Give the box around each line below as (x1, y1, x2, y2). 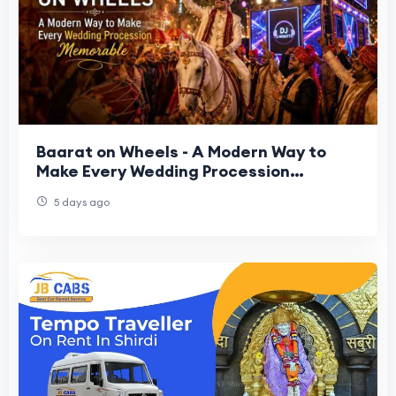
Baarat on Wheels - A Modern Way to (36, 141, 326, 162)
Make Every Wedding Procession (36, 160, 290, 181)
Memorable (36, 179, 127, 201)
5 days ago (51, 194, 110, 209)
